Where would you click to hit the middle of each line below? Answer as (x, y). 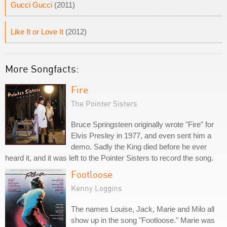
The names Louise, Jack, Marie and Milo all (143, 209)
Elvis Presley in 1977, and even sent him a (141, 136)
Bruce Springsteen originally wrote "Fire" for (142, 124)
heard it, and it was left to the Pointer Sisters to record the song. (109, 158)
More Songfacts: (42, 69)
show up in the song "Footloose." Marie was (143, 220)
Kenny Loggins (97, 188)
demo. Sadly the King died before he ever (139, 147)
